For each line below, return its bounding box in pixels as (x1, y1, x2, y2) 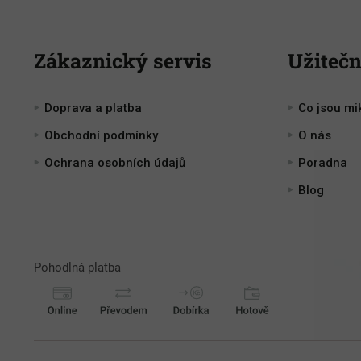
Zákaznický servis (34, 48, 212, 75)
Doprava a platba (44, 101, 142, 116)
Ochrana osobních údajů (44, 156, 185, 171)
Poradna (298, 156, 347, 171)
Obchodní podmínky (44, 128, 158, 143)
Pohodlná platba (34, 260, 121, 276)
